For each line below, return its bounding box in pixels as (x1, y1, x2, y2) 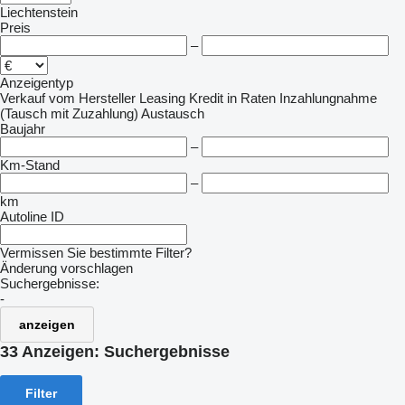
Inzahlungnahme (279, 90, 377, 106)
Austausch (141, 106, 204, 121)
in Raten (227, 90, 276, 106)
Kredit (189, 90, 223, 106)
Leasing (139, 90, 185, 106)
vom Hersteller (49, 90, 136, 106)
